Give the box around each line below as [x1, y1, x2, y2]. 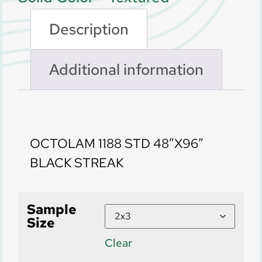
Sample [26, 200, 77, 219]
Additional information [49, 60, 204, 80]
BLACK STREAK [29, 154, 123, 171]
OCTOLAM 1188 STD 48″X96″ [29, 135, 204, 152]
